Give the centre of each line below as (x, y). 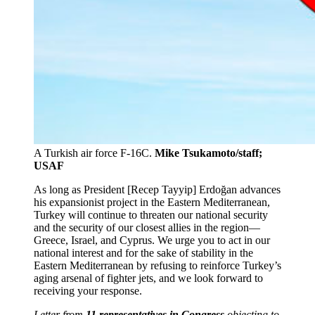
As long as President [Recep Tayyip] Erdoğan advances (157, 189)
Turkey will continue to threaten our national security (151, 214)
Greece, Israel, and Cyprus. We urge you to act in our (152, 240)
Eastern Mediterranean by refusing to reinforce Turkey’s (157, 265)
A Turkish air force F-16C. (94, 153)
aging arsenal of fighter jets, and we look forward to (148, 278)
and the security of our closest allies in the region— (147, 227)
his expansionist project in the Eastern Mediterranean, (152, 202)
